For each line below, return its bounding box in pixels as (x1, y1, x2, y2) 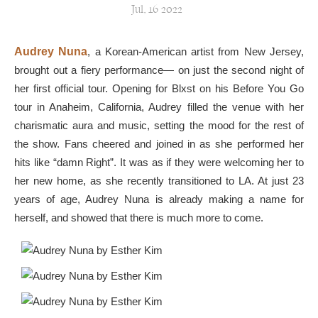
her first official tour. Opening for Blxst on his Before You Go (14, 82, 304, 94)
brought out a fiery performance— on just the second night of (14, 64, 304, 76)
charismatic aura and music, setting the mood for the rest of (14, 119, 304, 131)
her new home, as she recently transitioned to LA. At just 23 (14, 175, 304, 187)
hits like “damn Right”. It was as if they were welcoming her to (14, 156, 304, 168)
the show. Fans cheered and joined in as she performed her (14, 138, 304, 150)
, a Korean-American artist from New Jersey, (87, 45, 305, 57)
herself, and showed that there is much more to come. (14, 212, 263, 224)
